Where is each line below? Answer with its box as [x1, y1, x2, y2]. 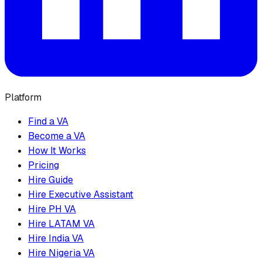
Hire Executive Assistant [28, 188, 133, 201]
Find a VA [28, 115, 68, 127]
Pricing [28, 158, 59, 171]
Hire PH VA [28, 202, 76, 215]
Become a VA [28, 129, 85, 142]
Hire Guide [28, 173, 73, 186]
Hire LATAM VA [28, 217, 95, 230]
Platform [5, 91, 42, 104]
